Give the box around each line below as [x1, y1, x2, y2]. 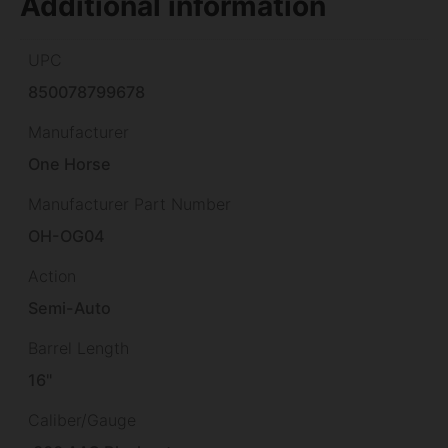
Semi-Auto [28, 298, 112, 319]
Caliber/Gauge [28, 410, 136, 431]
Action [28, 266, 76, 287]
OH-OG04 [28, 226, 106, 247]
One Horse [28, 153, 112, 174]
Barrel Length [28, 338, 129, 359]
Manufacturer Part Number [28, 194, 231, 215]
